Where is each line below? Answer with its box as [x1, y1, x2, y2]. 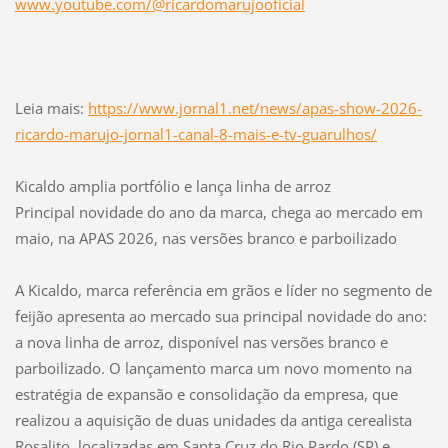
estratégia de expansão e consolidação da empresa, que [14, 383, 398, 404]
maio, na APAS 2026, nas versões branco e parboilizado [14, 227, 397, 248]
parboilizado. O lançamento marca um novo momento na [14, 357, 412, 378]
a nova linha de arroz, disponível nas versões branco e [14, 331, 388, 352]
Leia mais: [14, 97, 88, 118]
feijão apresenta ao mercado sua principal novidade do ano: [14, 305, 427, 326]
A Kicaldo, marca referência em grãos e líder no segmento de [14, 279, 432, 300]
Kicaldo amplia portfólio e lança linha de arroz [14, 175, 331, 196]
